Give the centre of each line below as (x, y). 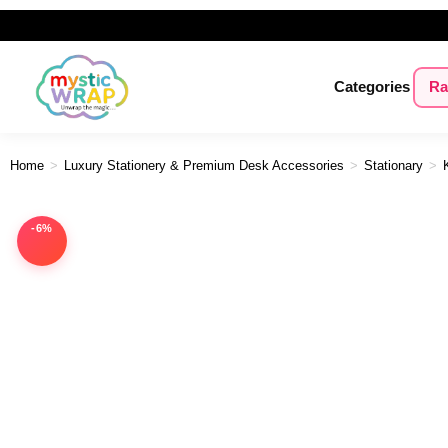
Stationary (393, 165)
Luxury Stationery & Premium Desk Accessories (204, 165)
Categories (371, 86)
